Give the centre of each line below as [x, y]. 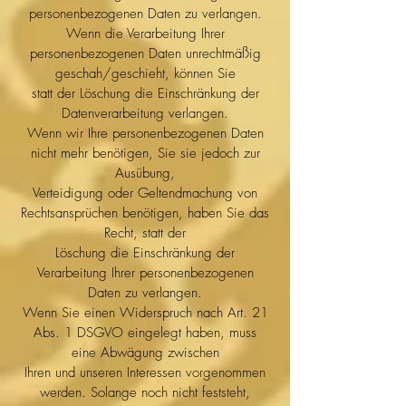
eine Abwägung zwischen [145, 353]
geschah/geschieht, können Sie [145, 73]
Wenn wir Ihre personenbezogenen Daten [145, 133]
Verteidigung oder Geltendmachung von [145, 193]
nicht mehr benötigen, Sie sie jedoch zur [145, 153]
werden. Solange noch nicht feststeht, [145, 392]
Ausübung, [145, 173]
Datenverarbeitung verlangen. [145, 113]
